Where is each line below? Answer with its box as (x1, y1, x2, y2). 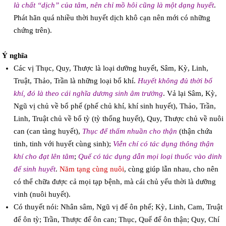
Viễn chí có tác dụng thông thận (112, 140, 214, 148)
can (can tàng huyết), (13, 127, 82, 136)
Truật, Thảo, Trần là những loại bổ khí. (13, 77, 138, 85)
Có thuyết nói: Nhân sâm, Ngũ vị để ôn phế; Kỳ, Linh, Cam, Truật (13, 203, 222, 211)
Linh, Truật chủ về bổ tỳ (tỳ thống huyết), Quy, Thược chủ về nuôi (13, 115, 223, 123)
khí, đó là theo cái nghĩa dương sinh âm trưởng (13, 89, 163, 98)
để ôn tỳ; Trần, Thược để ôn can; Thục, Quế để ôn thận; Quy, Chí (13, 215, 219, 224)
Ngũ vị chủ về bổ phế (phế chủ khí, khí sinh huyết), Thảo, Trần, (13, 102, 216, 110)
